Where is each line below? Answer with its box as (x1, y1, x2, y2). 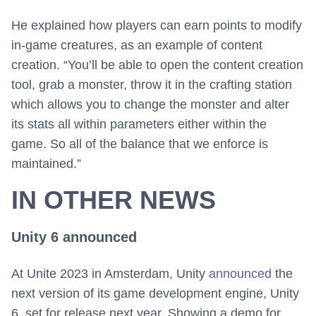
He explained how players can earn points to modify (11, 18, 302, 33)
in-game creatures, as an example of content (11, 38, 262, 53)
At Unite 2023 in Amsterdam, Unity (11, 267, 209, 281)
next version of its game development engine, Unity (11, 286, 299, 301)
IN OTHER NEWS (11, 186, 216, 215)
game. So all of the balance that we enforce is (11, 137, 268, 152)
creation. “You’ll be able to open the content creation (11, 58, 303, 73)
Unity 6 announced (11, 229, 137, 245)
